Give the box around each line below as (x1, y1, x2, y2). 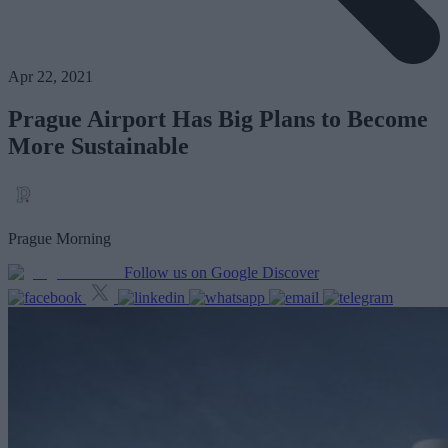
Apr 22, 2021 (8, 68, 93, 86)
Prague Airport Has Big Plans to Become (8, 106, 428, 133)
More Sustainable (8, 133, 189, 160)
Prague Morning (8, 230, 111, 248)
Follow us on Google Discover (124, 264, 319, 282)
